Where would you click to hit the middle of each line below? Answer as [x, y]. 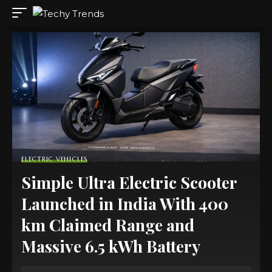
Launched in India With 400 [125, 203]
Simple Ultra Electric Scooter [129, 182]
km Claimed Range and [108, 224]
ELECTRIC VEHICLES [55, 159]
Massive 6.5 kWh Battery [111, 246]
